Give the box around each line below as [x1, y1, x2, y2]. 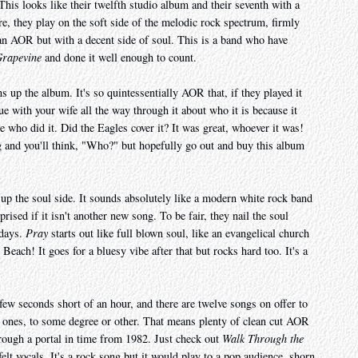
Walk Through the [222, 331, 304, 347]
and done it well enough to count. [42, 50, 197, 66]
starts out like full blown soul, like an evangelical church [48, 225, 309, 241]
